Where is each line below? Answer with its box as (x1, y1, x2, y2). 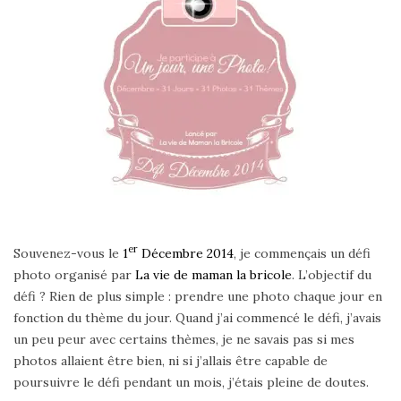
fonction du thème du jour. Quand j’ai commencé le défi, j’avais (13, 309, 381, 326)
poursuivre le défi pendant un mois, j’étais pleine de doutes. (13, 373, 369, 390)
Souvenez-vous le (13, 244, 119, 261)
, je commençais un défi (234, 244, 371, 261)
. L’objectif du (292, 266, 371, 283)
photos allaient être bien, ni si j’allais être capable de (13, 352, 328, 369)
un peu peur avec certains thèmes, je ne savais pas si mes (13, 330, 354, 347)
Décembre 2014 (138, 244, 234, 261)
